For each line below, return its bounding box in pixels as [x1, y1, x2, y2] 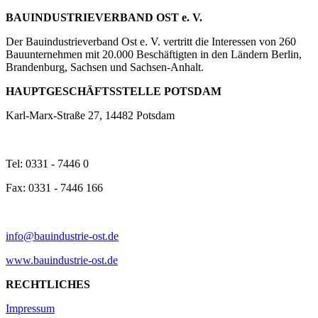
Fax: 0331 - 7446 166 [6, 181, 103, 194]
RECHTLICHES [6, 278, 90, 290]
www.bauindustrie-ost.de [6, 253, 118, 266]
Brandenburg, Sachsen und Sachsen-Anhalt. [6, 60, 204, 73]
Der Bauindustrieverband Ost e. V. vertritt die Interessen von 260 [6, 35, 296, 48]
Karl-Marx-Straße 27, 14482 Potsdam [6, 109, 175, 121]
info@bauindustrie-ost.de [6, 229, 119, 242]
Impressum [6, 302, 55, 314]
